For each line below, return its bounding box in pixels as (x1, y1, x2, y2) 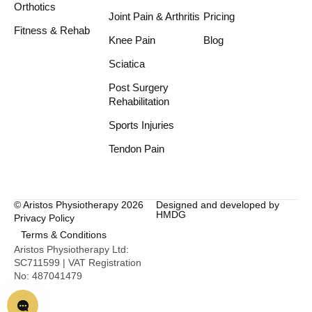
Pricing (203, 10, 235, 23)
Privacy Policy (14, 212, 75, 224)
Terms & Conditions (21, 229, 107, 241)
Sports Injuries (109, 119, 174, 132)
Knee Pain (109, 34, 155, 47)
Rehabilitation (109, 95, 169, 108)
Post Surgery (109, 81, 169, 94)
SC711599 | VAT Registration (14, 257, 141, 269)
